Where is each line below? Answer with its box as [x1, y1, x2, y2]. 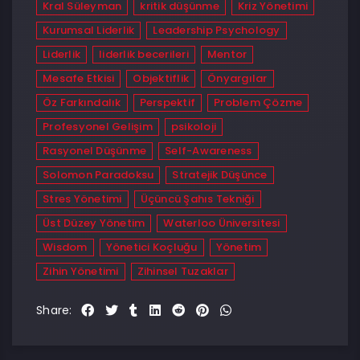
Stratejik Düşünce [172, 167, 268, 182]
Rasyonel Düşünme [43, 143, 146, 158]
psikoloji [170, 119, 216, 134]
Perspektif [139, 95, 195, 110]
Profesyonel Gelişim [43, 119, 153, 134]
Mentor [207, 47, 247, 62]
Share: [36, 302, 72, 318]
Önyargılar [207, 71, 268, 86]
